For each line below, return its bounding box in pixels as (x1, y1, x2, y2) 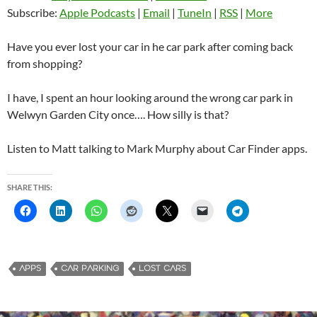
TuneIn (178, 6, 212, 20)
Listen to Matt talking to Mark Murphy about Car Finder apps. (7, 142, 307, 156)
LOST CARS (139, 263, 186, 275)
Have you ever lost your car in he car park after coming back (7, 40, 293, 54)
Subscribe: (7, 6, 59, 20)
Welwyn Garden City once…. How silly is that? (7, 108, 229, 122)
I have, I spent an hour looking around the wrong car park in (7, 91, 293, 105)
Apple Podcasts (59, 6, 135, 20)
